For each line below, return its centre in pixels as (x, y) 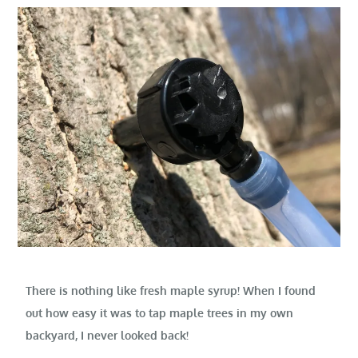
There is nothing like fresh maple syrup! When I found (171, 291)
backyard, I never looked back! (107, 336)
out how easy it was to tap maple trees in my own (160, 313)
